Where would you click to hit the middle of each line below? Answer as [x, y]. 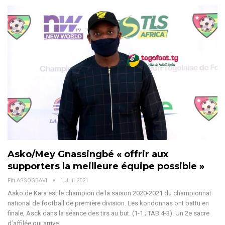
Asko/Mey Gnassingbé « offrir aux [88, 154]
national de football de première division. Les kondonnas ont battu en [108, 203]
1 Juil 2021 [74, 180]
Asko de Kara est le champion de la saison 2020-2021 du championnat [109, 193]
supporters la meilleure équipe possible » [106, 166]
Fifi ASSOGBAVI [28, 180]
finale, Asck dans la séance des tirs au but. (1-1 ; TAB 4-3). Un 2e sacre [108, 213]
